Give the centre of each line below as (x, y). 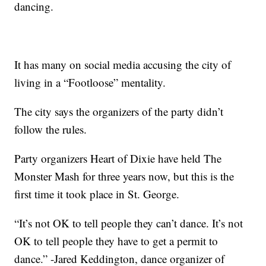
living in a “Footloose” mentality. (90, 83)
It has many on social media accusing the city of (123, 65)
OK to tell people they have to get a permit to (116, 241)
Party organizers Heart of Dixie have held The (118, 159)
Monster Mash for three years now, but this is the (124, 176)
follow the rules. (51, 129)
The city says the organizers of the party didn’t (119, 112)
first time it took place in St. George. (97, 194)
